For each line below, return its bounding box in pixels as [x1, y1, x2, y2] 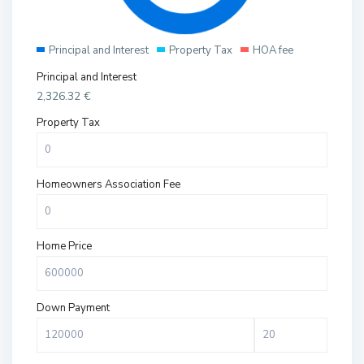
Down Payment [37, 301, 110, 316]
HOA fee [253, 43, 294, 58]
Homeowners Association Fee [37, 177, 181, 193]
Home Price [37, 239, 93, 254]
